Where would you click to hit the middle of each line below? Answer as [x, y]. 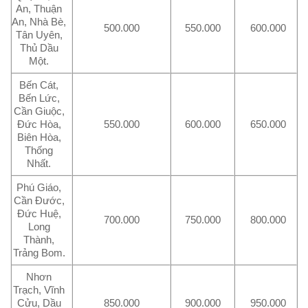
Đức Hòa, [39, 124]
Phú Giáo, [39, 188]
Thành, [39, 240]
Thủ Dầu [39, 48]
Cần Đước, [39, 201]
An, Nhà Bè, [39, 22]
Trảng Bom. [39, 253]
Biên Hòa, [39, 137]
